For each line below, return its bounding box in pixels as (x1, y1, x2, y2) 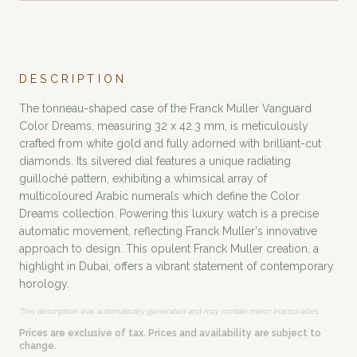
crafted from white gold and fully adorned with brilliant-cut (19, 137, 321, 151)
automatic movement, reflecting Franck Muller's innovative (19, 225, 317, 238)
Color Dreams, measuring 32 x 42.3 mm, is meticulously (19, 120, 308, 133)
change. (19, 340, 57, 352)
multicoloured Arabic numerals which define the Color (19, 190, 300, 203)
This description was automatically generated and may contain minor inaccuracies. (19, 307, 320, 316)
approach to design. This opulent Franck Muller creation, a (19, 242, 319, 256)
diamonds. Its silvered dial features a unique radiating (19, 155, 291, 168)
